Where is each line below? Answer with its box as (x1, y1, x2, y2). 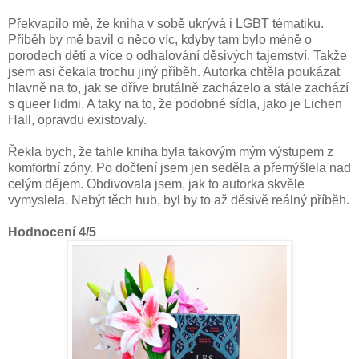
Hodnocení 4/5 (8, 224, 96, 239)
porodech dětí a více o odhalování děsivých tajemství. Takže (8, 48, 347, 63)
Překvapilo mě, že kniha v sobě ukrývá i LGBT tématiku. (8, 16, 324, 30)
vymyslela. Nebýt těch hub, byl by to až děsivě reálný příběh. (8, 192, 349, 207)
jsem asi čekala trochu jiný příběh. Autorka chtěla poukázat (8, 64, 340, 79)
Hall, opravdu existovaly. (8, 112, 147, 127)
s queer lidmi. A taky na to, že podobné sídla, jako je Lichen (8, 96, 342, 111)
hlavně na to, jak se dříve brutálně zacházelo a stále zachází (8, 80, 349, 95)
